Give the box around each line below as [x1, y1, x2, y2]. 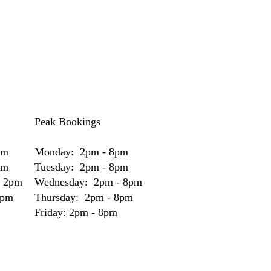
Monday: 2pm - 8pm [34, 146, 128, 158]
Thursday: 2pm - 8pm [34, 191, 133, 203]
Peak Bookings [34, 116, 100, 128]
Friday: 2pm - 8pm [34, 206, 117, 218]
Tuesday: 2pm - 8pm [34, 161, 128, 173]
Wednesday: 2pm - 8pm [34, 176, 142, 188]
